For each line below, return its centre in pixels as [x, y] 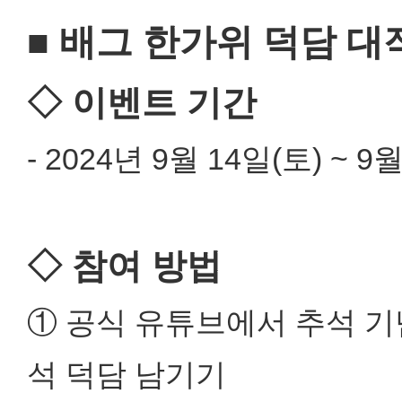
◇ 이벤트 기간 [142, 103]
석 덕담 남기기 [127, 374]
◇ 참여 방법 [124, 266]
